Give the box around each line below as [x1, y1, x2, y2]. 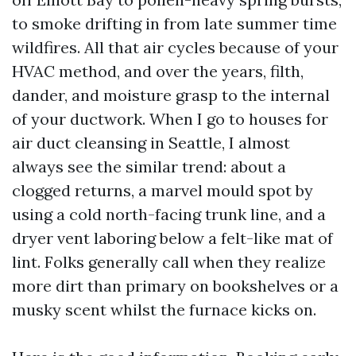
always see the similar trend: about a [12, 157, 286, 176]
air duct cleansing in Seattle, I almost [12, 133, 290, 153]
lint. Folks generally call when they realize [12, 252, 326, 272]
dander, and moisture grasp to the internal [12, 85, 330, 105]
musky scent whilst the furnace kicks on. [12, 300, 316, 319]
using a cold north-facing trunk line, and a [12, 204, 326, 224]
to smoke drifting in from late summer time [12, 14, 337, 33]
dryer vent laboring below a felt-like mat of [12, 228, 333, 248]
